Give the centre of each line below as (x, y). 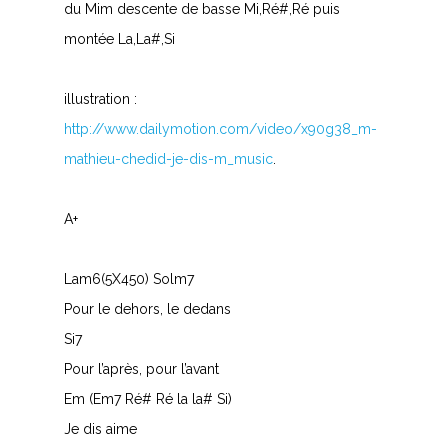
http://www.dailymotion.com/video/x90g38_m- (220, 129)
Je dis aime (100, 429)
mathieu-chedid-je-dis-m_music (168, 159)
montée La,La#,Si (119, 39)
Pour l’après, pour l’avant (141, 369)
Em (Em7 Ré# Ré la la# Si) (148, 399)
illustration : (100, 99)
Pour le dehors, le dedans (147, 309)
